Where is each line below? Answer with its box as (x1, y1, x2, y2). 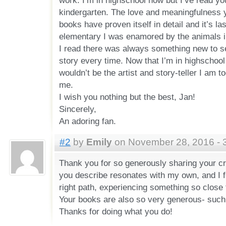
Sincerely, (59, 104, 96, 115)
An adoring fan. (59, 116, 116, 127)
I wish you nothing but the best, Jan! (59, 92, 195, 102)
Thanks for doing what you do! (59, 206, 173, 216)
